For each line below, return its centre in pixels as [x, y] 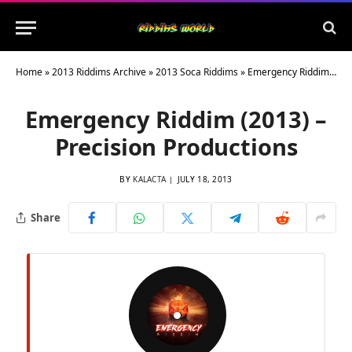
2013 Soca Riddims [197, 72]
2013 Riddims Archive [99, 72]
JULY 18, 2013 [205, 179]
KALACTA [150, 179]
